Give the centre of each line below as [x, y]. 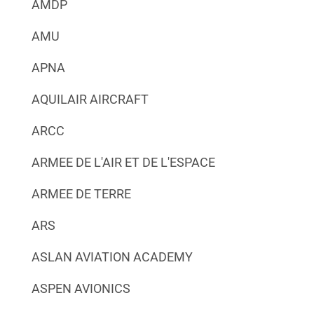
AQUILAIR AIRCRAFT [90, 99]
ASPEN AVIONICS [81, 288]
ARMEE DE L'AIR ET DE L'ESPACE [123, 162]
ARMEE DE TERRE [81, 193]
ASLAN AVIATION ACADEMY [112, 257]
